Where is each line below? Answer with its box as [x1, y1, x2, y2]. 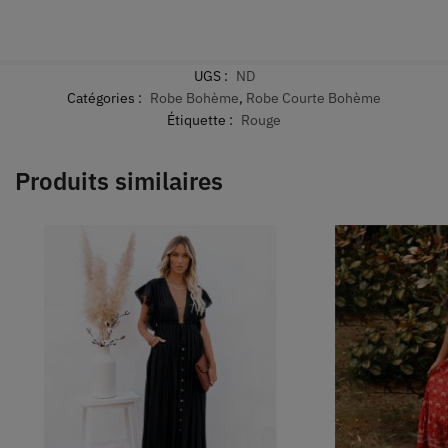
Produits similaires [15, 164, 223, 197]
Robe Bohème [150, 88, 239, 107]
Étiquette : [167, 110, 236, 129]
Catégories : [67, 88, 145, 107]
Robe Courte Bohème [246, 88, 381, 107]
